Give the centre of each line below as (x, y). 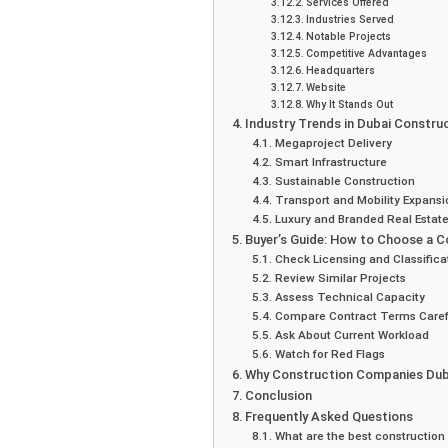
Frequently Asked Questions (329, 417)
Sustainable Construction (344, 181)
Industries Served (349, 20)
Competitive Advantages (366, 54)
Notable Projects (348, 37)
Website (325, 88)
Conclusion (279, 396)
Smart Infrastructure (330, 162)
